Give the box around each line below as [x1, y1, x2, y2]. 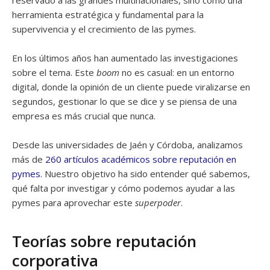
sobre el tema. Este [12, 66, 96, 78]
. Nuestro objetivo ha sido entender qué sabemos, [40, 168, 250, 180]
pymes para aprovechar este [12, 196, 135, 209]
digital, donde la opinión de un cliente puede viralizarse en [12, 81, 250, 93]
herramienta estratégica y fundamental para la [12, 8, 204, 20]
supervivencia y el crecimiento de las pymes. [12, 23, 196, 35]
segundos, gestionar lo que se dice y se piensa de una [12, 95, 237, 107]
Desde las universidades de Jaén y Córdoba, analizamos [12, 139, 243, 151]
